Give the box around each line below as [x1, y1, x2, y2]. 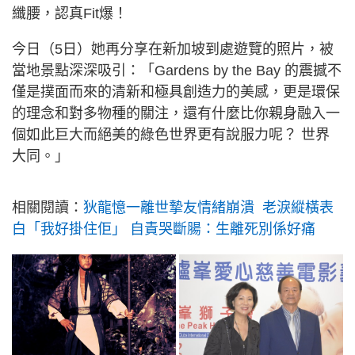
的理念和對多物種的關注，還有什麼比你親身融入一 [12, 105, 340, 121]
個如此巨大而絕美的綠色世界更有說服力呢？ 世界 [12, 127, 330, 143]
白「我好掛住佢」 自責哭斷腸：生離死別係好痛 [12, 221, 315, 237]
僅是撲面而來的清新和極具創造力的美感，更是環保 [12, 84, 340, 100]
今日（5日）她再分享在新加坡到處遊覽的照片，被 [12, 41, 334, 57]
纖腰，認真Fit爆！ [12, 6, 128, 21]
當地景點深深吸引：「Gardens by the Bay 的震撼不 [12, 63, 342, 78]
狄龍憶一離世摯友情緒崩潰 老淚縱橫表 [83, 200, 334, 216]
